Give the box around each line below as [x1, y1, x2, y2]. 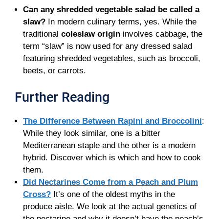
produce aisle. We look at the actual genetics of [23, 201, 197, 211]
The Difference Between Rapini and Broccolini [23, 116, 202, 126]
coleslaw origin [61, 29, 120, 39]
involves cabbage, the [120, 29, 202, 39]
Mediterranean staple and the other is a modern [23, 140, 196, 150]
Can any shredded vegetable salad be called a [23, 5, 199, 14]
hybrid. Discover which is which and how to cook [23, 153, 201, 162]
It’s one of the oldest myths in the [51, 189, 175, 199]
